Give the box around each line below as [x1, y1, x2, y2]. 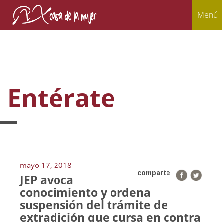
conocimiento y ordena [20, 184, 151, 200]
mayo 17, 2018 [20, 160, 72, 170]
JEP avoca [20, 172, 73, 188]
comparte [137, 169, 170, 177]
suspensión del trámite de [20, 197, 168, 213]
